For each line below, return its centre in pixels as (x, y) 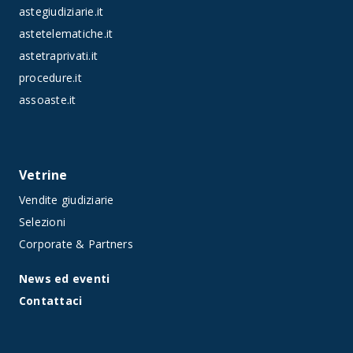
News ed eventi (65, 278)
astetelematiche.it (66, 33)
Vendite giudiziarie (67, 199)
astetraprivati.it (59, 55)
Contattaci (51, 300)
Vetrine (43, 175)
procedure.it (50, 77)
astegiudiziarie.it (61, 11)
